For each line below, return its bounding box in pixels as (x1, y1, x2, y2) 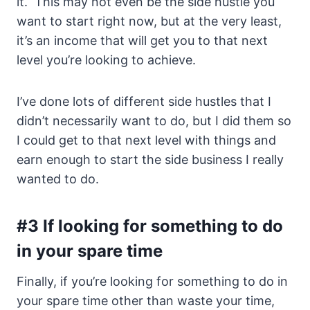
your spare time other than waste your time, (17, 293, 275, 309)
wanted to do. (17, 172, 99, 187)
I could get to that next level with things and (17, 133, 276, 148)
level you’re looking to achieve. (17, 53, 196, 68)
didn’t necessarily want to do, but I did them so (17, 113, 291, 129)
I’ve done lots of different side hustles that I (17, 94, 271, 109)
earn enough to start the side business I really (17, 152, 284, 167)
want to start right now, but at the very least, (17, 14, 282, 29)
